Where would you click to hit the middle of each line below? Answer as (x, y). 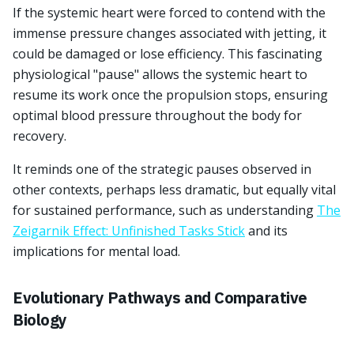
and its (266, 231)
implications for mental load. (96, 251)
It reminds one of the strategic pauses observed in (162, 169)
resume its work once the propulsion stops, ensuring (170, 95)
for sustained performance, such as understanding (165, 210)
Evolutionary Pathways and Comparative (160, 298)
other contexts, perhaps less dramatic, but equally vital (174, 190)
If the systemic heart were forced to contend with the (169, 13)
